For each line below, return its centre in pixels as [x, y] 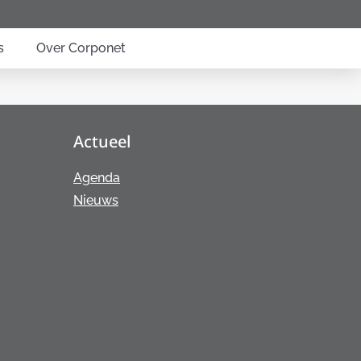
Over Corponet [81, 48]
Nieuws [96, 200]
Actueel [102, 141]
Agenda [97, 178]
